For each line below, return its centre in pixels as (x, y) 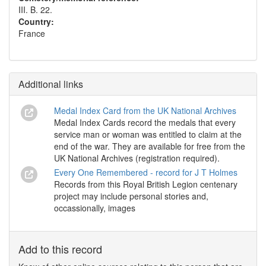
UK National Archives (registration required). (137, 158)
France (32, 33)
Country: (36, 21)
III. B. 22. (35, 9)
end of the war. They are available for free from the (150, 146)
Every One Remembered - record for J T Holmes (146, 172)
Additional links (51, 84)
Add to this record (60, 249)
